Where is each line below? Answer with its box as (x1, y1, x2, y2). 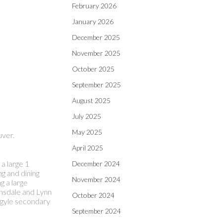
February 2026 (72, 1, 116, 10)
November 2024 (72, 175, 120, 184)
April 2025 (72, 144, 103, 152)
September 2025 (72, 80, 121, 89)
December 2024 (72, 159, 120, 168)
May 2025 (72, 128, 102, 136)
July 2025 (72, 112, 101, 120)
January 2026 (72, 17, 113, 26)
